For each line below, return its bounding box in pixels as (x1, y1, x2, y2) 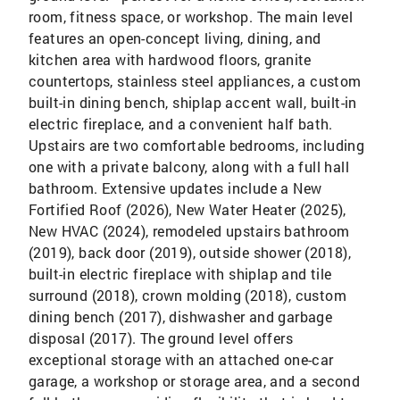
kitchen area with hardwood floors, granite (29, 50, 312, 70)
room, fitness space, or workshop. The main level (29, 7, 354, 27)
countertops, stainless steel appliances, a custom (29, 71, 362, 91)
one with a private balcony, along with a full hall (29, 157, 349, 177)
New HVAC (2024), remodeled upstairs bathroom (29, 221, 350, 241)
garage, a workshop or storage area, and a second (29, 371, 361, 391)
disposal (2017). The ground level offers (29, 329, 293, 348)
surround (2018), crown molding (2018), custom (29, 286, 346, 305)
